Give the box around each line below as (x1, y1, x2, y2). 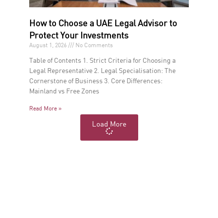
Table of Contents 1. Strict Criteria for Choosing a (29, 56, 176, 65)
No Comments (74, 41, 113, 49)
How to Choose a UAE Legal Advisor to (29, 18, 177, 29)
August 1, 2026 (29, 41, 68, 49)
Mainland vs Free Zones (29, 87, 99, 95)
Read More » (29, 105, 62, 112)
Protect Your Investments (29, 30, 128, 41)
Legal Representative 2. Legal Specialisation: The (29, 66, 176, 75)
